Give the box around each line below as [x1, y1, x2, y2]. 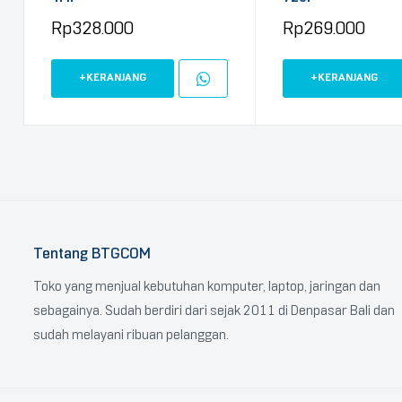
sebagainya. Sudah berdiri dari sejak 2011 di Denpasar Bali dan [33, 301, 395, 319]
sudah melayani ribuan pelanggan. [33, 326, 232, 343]
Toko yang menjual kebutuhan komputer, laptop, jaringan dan [33, 277, 380, 294]
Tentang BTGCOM [33, 243, 151, 262]
